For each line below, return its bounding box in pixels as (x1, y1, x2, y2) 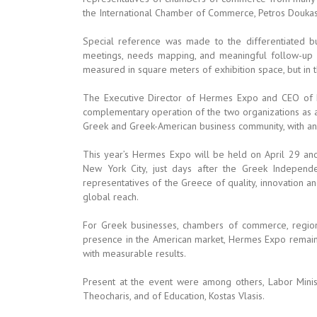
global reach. (83, 190, 139, 203)
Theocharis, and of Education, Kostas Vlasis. (83, 289, 265, 302)
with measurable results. (83, 246, 186, 260)
